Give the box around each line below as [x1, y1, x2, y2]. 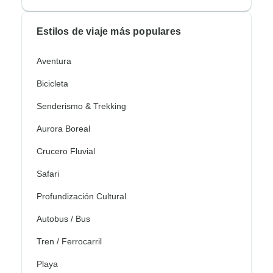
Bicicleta [37, 79, 68, 89]
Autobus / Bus [37, 214, 90, 224]
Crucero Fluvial [37, 146, 95, 157]
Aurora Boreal [37, 124, 90, 134]
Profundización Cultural [37, 191, 126, 202]
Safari [37, 169, 59, 179]
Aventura [37, 56, 71, 66]
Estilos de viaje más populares [37, 26, 181, 37]
